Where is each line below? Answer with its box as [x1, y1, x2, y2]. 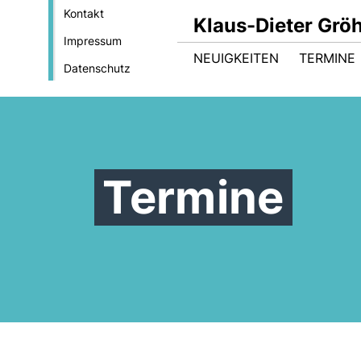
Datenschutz [63, 61, 131, 75]
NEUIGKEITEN [193, 50, 279, 66]
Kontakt [63, 6, 104, 20]
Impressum [63, 34, 122, 48]
